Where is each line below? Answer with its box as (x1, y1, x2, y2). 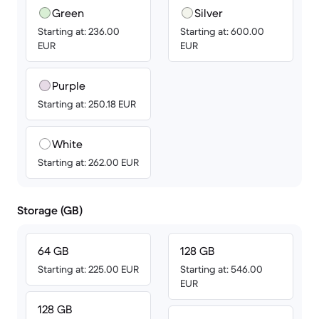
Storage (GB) (17, 203, 83, 217)
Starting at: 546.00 (180, 263, 263, 276)
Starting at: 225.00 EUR (38, 263, 139, 276)
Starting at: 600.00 (180, 25, 264, 38)
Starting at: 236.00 (38, 25, 120, 38)
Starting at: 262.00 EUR (38, 156, 139, 169)
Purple (52, 78, 85, 93)
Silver (194, 6, 223, 20)
